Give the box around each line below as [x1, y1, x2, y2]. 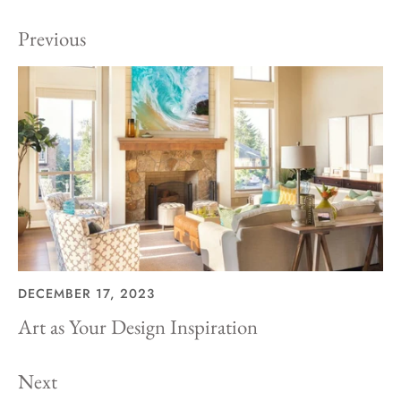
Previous [18, 24, 86, 52]
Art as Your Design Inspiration [18, 313, 258, 341]
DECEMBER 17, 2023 [18, 285, 155, 303]
